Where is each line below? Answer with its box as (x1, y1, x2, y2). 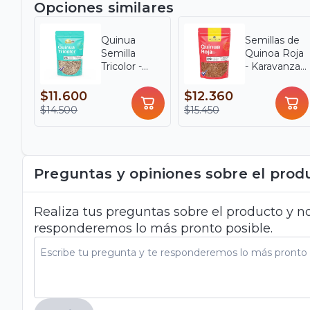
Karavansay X (101, 73, 164, 86)
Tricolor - (101, 60, 142, 73)
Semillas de (245, 34, 300, 47)
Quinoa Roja (245, 47, 304, 60)
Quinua (101, 34, 136, 47)
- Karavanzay (245, 60, 306, 73)
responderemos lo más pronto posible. (34, 221, 273, 237)
